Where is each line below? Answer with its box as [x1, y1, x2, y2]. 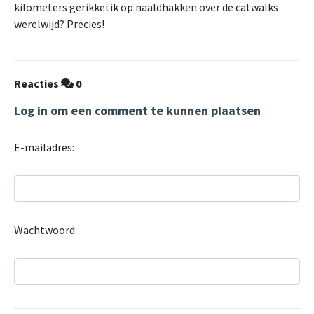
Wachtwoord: [14, 223, 77, 238]
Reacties [14, 76, 61, 91]
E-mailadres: [14, 140, 74, 155]
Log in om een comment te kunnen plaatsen [14, 102, 261, 119]
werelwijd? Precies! [14, 17, 104, 32]
